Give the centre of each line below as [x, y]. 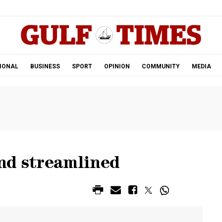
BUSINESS [45, 66]
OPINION [117, 66]
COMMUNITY [161, 66]
